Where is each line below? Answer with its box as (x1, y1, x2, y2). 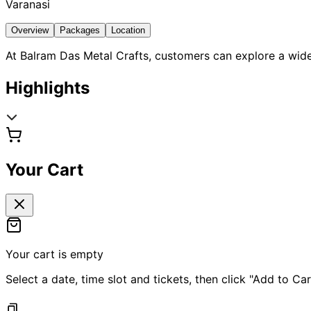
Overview (11, 24, 49, 35)
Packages (60, 24, 100, 35)
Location (111, 24, 145, 35)
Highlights (6, 77, 90, 98)
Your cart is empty (6, 247, 103, 262)
